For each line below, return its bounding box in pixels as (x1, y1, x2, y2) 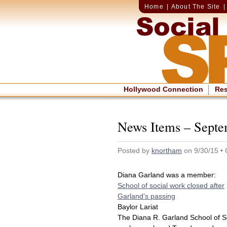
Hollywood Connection (124, 85, 203, 93)
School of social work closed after (118, 181, 224, 190)
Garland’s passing (118, 192, 175, 200)
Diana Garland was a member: (118, 171, 216, 179)
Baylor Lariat (118, 203, 158, 211)
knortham (152, 146, 182, 155)
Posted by (118, 146, 152, 155)
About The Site (171, 3, 220, 10)
